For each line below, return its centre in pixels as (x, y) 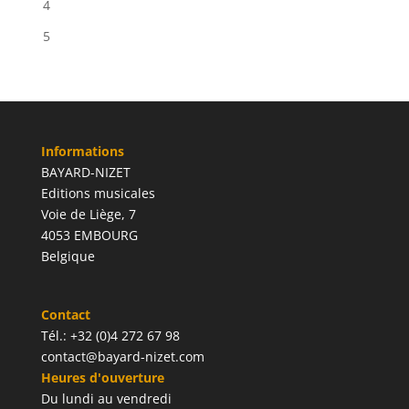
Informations (82, 152)
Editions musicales (98, 194)
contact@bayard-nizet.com (122, 357)
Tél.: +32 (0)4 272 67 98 (110, 336)
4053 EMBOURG (89, 236)
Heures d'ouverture (102, 378)
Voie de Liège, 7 (88, 215)
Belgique (68, 257)
